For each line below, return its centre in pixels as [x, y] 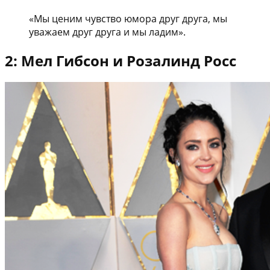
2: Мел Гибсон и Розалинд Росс [121, 60]
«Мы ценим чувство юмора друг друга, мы [128, 18]
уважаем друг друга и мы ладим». [107, 32]
